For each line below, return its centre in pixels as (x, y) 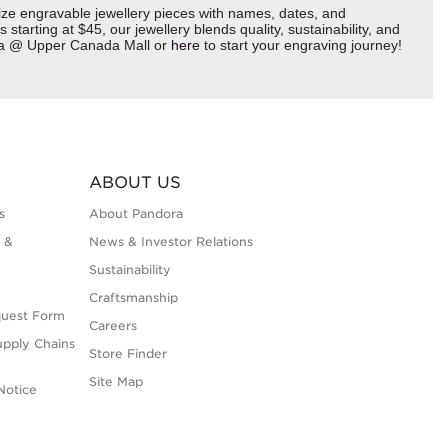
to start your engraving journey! (301, 45)
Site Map (115, 382)
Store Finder (127, 354)
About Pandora (135, 214)
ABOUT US (134, 183)
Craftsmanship (133, 298)
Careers (112, 326)
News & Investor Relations (170, 242)
